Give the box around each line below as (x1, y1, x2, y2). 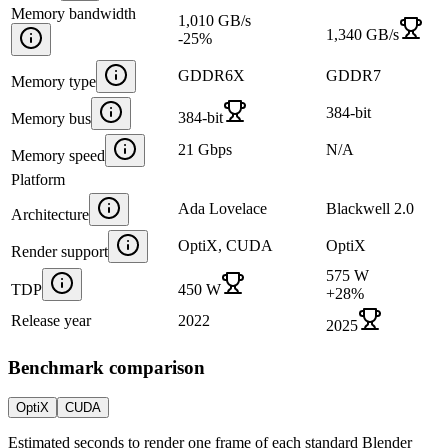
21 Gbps (178, 140, 232, 158)
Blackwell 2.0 (326, 199, 414, 217)
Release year (11, 311, 91, 329)
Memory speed (11, 146, 105, 164)
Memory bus (11, 109, 91, 127)
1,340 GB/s (326, 25, 399, 43)
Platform (11, 170, 65, 188)
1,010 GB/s (178, 11, 251, 29)
